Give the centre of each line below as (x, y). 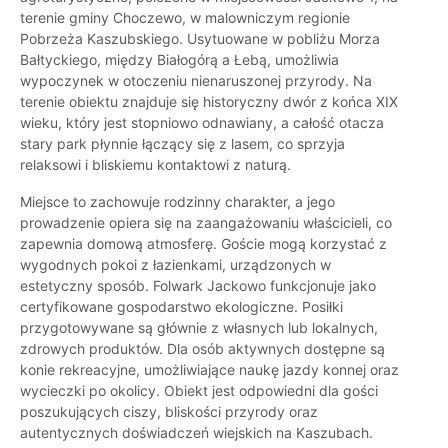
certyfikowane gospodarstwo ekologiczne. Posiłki (181, 307)
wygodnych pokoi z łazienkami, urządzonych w (175, 265)
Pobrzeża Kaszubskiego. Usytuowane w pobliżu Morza (200, 39)
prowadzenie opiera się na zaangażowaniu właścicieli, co (206, 223)
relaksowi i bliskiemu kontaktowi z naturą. (155, 165)
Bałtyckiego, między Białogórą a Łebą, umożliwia (179, 60)
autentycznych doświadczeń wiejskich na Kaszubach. (196, 433)
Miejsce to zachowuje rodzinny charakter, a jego (177, 202)
